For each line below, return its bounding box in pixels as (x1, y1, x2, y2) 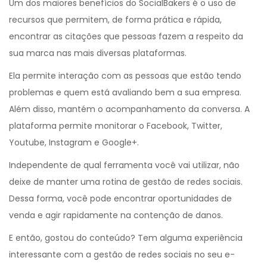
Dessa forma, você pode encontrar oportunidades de (9, 193, 232, 205)
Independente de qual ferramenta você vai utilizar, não (9, 159, 240, 172)
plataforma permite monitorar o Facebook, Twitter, (9, 120, 222, 132)
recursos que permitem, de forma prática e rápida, (9, 14, 222, 26)
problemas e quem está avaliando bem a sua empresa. (9, 86, 241, 99)
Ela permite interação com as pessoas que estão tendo (9, 70, 241, 82)
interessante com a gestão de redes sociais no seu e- (9, 249, 235, 261)
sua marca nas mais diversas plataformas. (9, 47, 187, 60)
